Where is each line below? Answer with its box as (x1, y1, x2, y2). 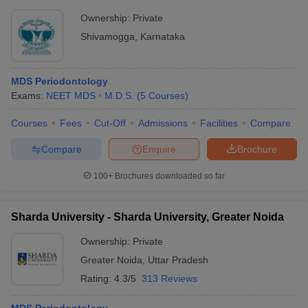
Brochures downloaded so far (113, 171, 225, 181)
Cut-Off (94, 118, 126, 129)
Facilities (200, 118, 238, 129)
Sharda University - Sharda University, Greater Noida (11, 211, 284, 223)
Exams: (11, 90, 46, 101)
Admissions (138, 118, 188, 129)
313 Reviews (142, 273, 197, 284)
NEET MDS (46, 90, 96, 101)
